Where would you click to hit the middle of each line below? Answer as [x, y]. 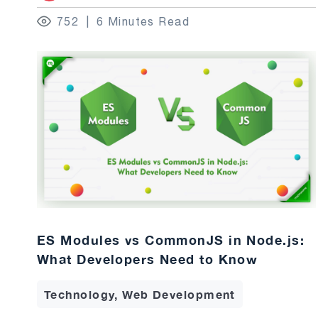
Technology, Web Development [140, 294]
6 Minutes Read [143, 21]
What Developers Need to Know [148, 259]
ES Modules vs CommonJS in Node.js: [171, 240]
